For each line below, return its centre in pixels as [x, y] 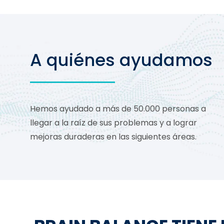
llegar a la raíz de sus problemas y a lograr [113, 123]
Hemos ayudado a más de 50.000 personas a [118, 109]
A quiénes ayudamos [121, 60]
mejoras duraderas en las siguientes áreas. [113, 137]
